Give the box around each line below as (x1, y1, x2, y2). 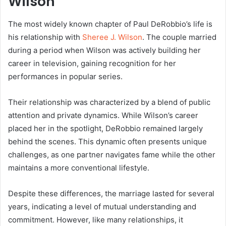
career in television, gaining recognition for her (8, 58, 176, 68)
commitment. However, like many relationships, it (8, 214, 183, 224)
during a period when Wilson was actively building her (8, 45, 201, 55)
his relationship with (8, 32, 80, 42)
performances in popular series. (8, 71, 123, 81)
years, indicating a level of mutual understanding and (8, 201, 196, 211)
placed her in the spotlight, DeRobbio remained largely (8, 123, 203, 133)
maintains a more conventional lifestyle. (8, 162, 149, 173)
